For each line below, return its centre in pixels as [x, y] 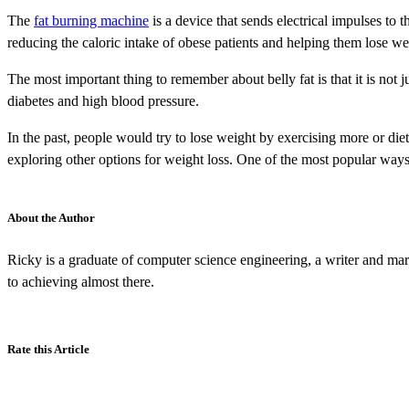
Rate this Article [48, 349]
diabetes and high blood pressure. [103, 100]
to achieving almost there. [81, 281]
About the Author [51, 217]
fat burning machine [91, 20]
